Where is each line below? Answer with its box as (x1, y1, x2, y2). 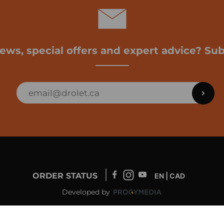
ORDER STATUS (32, 170, 97, 180)
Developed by (61, 187, 110, 197)
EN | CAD (154, 171, 185, 180)
